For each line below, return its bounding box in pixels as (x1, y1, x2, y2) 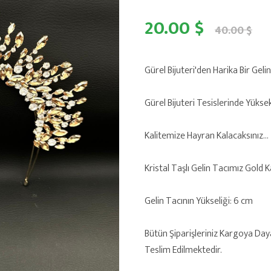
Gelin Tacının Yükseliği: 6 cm (145, 193, 253, 209)
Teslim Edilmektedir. (145, 242, 222, 258)
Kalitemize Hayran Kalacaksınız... (145, 128, 269, 144)
